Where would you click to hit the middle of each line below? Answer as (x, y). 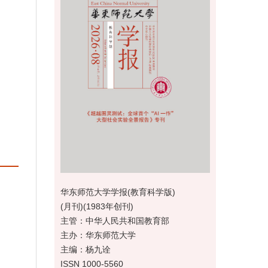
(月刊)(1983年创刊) (97, 206)
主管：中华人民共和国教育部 (115, 220)
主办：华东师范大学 (98, 235)
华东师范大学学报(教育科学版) (118, 192)
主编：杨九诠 (86, 249)
